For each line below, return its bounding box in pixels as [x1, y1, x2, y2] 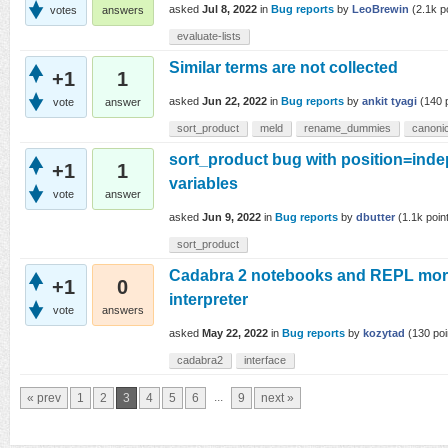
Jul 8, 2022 [202, 3, 257, 16]
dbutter [356, 211, 395, 224]
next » [261, 391, 294, 405]
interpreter [169, 291, 248, 308]
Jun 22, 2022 [202, 95, 267, 108]
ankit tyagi [362, 95, 417, 108]
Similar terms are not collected [169, 59, 398, 76]
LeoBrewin [352, 3, 409, 16]
